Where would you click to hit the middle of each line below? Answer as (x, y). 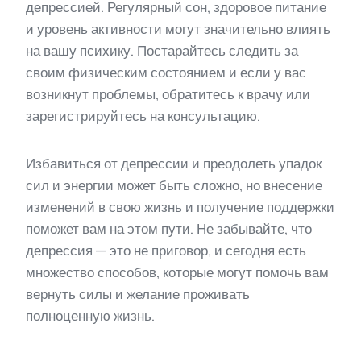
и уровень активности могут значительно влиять (178, 29)
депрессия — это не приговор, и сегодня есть (166, 250)
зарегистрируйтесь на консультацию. (143, 116)
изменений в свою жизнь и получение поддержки (180, 207)
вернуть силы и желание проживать (138, 294)
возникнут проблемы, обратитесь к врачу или (168, 94)
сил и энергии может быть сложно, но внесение (174, 185)
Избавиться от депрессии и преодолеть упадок (174, 163)
